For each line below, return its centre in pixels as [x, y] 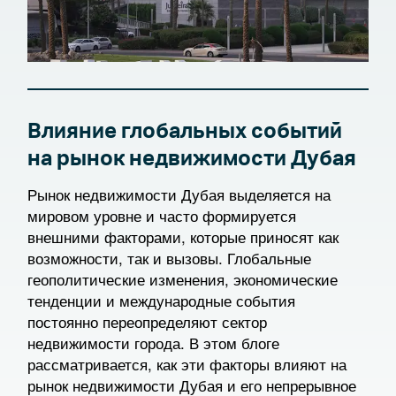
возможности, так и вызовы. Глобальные [169, 258]
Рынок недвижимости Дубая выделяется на [179, 194]
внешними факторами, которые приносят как [183, 236]
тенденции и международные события [161, 300]
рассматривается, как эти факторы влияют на [187, 364]
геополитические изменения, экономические [183, 279]
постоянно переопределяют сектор [147, 321]
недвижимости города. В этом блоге [153, 343]
